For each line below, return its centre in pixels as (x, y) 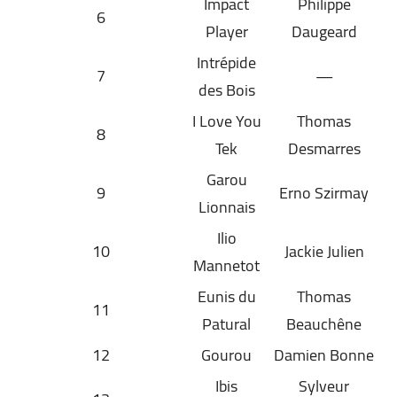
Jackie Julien (324, 251)
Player (226, 31)
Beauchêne (324, 323)
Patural (226, 323)
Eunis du (226, 296)
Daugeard (324, 31)
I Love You (226, 121)
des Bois (226, 90)
